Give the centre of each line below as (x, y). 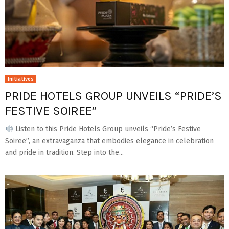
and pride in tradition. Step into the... (64, 153)
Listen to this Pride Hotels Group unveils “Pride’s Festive (107, 129)
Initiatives (21, 79)
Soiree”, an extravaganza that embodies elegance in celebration (109, 141)
